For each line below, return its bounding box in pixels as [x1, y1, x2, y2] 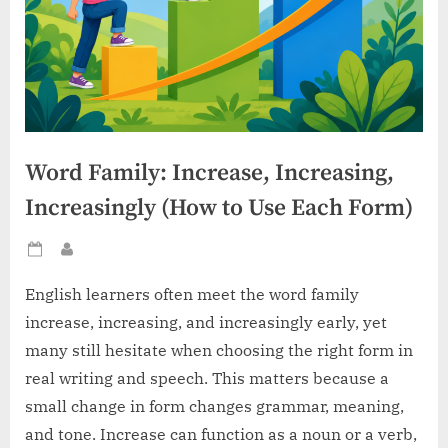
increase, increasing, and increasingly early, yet [25, 312, 387, 333]
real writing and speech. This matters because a [25, 368, 389, 389]
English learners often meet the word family [25, 284, 359, 305]
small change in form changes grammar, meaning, [25, 396, 404, 417]
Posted [47, 250, 94, 269]
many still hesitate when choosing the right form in [25, 340, 413, 361]
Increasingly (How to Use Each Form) [25, 194, 413, 224]
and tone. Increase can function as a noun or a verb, [25, 424, 417, 445]
